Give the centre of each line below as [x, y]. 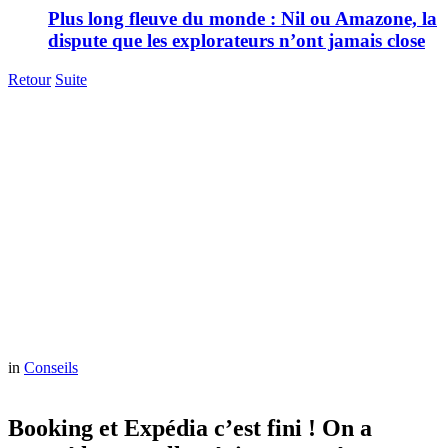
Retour [29, 79]
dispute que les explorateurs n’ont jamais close [236, 41]
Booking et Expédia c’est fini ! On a [190, 427]
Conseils [51, 367]
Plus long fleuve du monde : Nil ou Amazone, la [242, 19]
